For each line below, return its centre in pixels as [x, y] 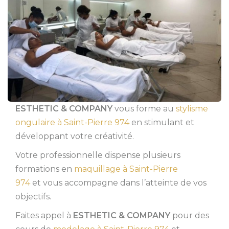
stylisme [192, 109]
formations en [45, 169]
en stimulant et [162, 123]
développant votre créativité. [75, 136]
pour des [190, 216]
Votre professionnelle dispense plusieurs [98, 155]
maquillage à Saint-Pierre [126, 169]
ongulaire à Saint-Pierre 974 [72, 123]
